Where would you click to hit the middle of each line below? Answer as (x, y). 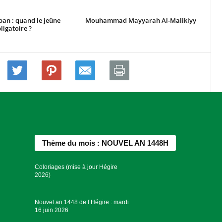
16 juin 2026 (52, 210)
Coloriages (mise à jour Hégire (76, 167)
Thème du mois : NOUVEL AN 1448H (106, 143)
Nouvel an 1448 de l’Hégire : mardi (82, 202)
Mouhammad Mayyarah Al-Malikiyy (140, 21)
